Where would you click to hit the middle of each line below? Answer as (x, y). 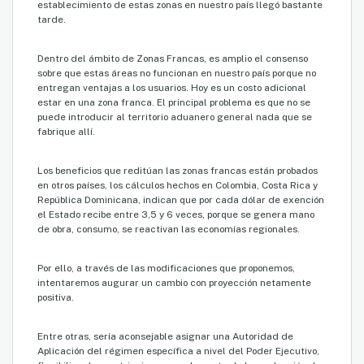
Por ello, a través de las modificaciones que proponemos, (166, 269)
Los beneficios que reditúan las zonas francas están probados (178, 171)
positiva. (56, 298)
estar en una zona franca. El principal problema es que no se (174, 103)
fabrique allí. (66, 132)
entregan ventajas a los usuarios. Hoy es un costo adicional (172, 88)
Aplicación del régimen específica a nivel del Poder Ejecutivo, (178, 351)
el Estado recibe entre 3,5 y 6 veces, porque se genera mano (176, 215)
